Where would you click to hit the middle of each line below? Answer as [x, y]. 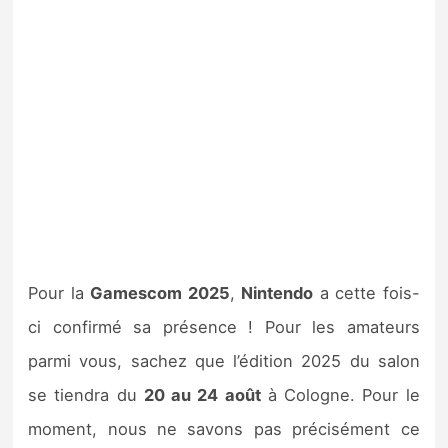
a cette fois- [366, 292]
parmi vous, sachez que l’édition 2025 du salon [224, 360]
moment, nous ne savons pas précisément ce [224, 428]
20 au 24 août [202, 394]
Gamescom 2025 [160, 292]
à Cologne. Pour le [340, 394]
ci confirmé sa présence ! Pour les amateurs [224, 326]
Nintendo [277, 292]
